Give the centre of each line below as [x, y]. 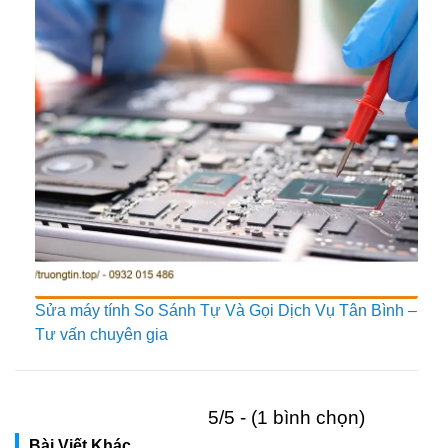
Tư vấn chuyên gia [101, 334]
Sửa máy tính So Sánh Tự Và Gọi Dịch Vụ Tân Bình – [226, 310]
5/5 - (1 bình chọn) [286, 417]
